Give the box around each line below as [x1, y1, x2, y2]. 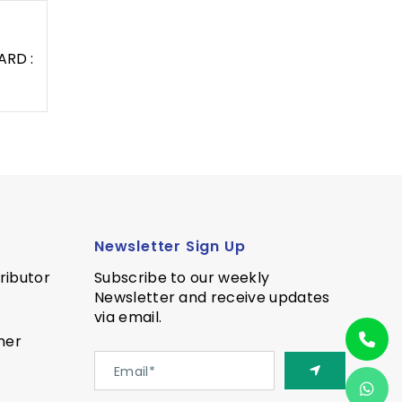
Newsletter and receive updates [93, 287, 330, 309]
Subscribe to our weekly [93, 267, 270, 289]
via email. [93, 307, 162, 328]
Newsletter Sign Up [93, 236, 246, 258]
